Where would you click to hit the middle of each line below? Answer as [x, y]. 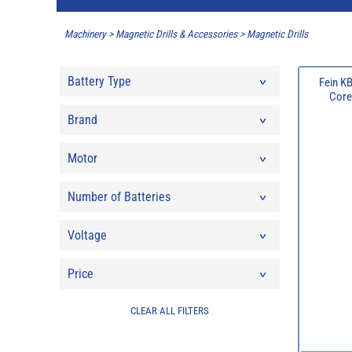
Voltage [87, 235]
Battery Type [99, 81]
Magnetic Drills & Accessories [176, 35]
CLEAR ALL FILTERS [169, 310]
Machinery [85, 35]
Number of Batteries [119, 196]
